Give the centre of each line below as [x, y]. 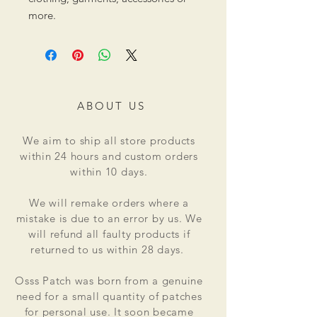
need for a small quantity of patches [109, 296]
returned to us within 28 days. [109, 249]
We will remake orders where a [109, 203]
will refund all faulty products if [109, 234]
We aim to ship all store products [109, 140]
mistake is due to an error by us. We [109, 218]
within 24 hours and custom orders [109, 156]
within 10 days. [109, 172]
